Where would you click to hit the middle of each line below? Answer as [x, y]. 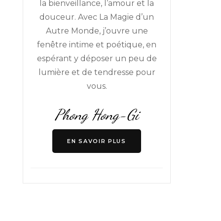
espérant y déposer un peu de [97, 58]
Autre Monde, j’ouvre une [97, 31]
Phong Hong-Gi [97, 114]
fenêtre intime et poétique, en [97, 44]
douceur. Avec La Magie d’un [97, 17]
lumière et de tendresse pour [97, 72]
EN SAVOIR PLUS [97, 141]
